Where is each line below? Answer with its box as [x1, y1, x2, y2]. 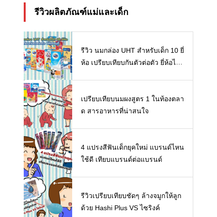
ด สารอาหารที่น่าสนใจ [81, 107, 149, 115]
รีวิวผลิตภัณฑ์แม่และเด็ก [34, 7, 128, 17]
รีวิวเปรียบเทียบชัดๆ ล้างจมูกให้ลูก [81, 191, 181, 200]
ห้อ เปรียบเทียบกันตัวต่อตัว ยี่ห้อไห [81, 58, 180, 66]
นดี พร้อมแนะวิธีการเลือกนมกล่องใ [81, 70, 184, 78]
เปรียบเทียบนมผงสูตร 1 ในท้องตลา [81, 94, 184, 103]
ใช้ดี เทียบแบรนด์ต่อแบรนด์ [81, 155, 162, 163]
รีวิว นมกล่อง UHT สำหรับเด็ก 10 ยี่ [81, 46, 184, 54]
